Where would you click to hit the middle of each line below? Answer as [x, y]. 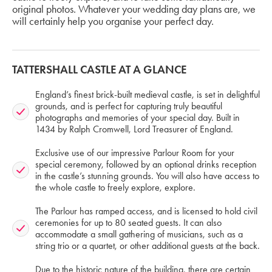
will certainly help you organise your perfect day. [113, 21]
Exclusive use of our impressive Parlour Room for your [135, 153]
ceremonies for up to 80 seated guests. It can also [128, 223]
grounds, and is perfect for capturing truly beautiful [129, 106]
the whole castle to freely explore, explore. [115, 188]
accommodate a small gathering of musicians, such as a [139, 234]
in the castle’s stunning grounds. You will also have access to [147, 176]
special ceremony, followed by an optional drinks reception [146, 165]
